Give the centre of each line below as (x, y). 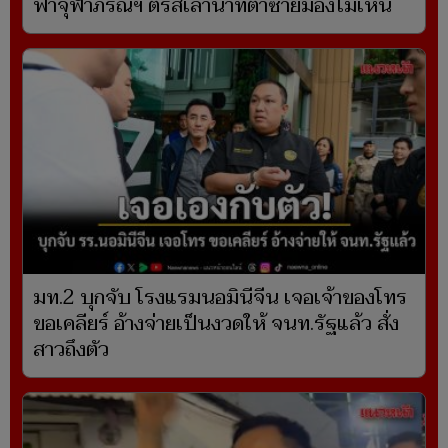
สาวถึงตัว (71, 349)
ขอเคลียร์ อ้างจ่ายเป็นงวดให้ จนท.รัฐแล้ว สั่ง (216, 323)
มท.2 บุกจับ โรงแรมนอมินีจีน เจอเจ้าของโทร (220, 297)
